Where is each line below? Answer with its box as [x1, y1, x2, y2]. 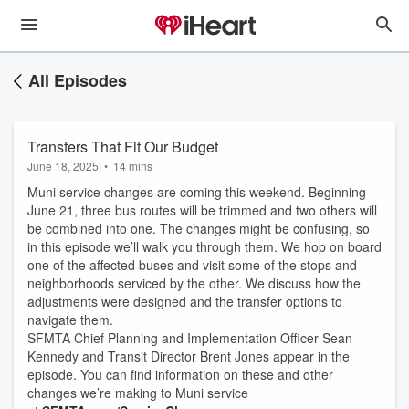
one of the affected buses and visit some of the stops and [27, 256, 357, 274]
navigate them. [27, 310, 117, 329]
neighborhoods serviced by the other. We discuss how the [27, 274, 361, 292]
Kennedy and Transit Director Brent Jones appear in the [27, 347, 350, 365]
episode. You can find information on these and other [27, 365, 333, 383]
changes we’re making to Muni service [27, 383, 248, 402]
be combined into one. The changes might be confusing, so [27, 219, 370, 237]
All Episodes [28, 68, 127, 92]
